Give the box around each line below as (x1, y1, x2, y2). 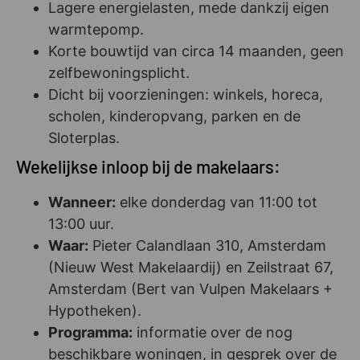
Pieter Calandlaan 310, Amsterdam (88, 236, 326, 254)
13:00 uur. (48, 215, 114, 232)
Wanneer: (48, 193, 116, 211)
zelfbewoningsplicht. (48, 63, 190, 81)
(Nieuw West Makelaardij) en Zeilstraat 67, (48, 258, 333, 276)
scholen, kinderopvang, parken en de (48, 107, 301, 125)
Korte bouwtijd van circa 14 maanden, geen (48, 42, 344, 59)
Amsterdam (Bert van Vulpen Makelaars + (48, 280, 333, 297)
